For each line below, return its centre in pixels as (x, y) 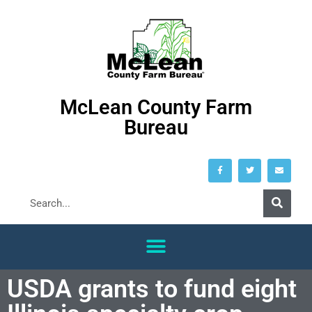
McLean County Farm (156, 107)
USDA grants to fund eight (152, 289)
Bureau (156, 127)
